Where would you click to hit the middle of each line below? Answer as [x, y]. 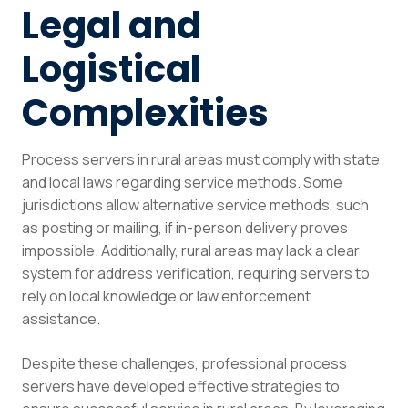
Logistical [111, 69]
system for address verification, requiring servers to [196, 273]
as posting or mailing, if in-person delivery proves [185, 227]
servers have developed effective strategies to [181, 386]
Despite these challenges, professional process [184, 363]
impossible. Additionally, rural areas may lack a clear [191, 250]
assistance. [61, 318]
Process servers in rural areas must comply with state [201, 159]
